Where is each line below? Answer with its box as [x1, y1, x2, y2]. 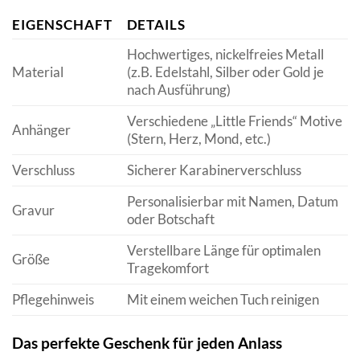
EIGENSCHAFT [12, 16, 112, 34]
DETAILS [126, 16, 186, 34]
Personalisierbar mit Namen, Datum [126, 193, 338, 211]
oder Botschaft [126, 211, 215, 228]
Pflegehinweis [12, 291, 94, 309]
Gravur [12, 202, 55, 219]
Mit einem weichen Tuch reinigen [126, 291, 319, 309]
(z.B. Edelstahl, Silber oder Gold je [126, 63, 324, 81]
